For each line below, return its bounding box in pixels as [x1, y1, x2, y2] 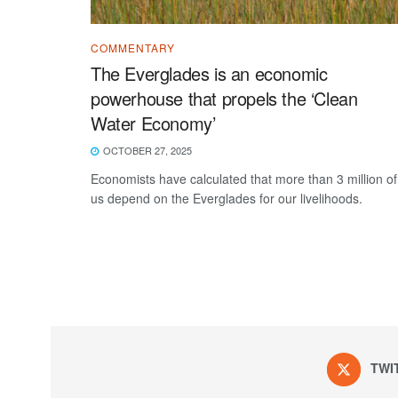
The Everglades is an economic [91, 60, 328, 86]
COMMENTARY [91, 39, 175, 55]
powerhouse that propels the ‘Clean [91, 84, 358, 111]
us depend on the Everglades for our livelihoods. [91, 188, 362, 207]
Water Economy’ [91, 109, 216, 136]
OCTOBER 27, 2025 [100, 142, 192, 157]
